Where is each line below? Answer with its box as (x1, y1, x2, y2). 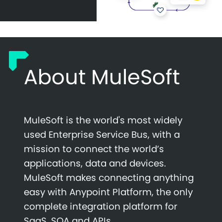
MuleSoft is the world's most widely (24, 113, 182, 126)
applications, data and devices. (24, 157, 166, 169)
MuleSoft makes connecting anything (24, 171, 194, 184)
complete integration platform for (24, 200, 177, 213)
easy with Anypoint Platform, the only (24, 185, 193, 198)
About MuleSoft (24, 62, 180, 92)
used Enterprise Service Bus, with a (24, 128, 180, 141)
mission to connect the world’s (24, 142, 164, 155)
